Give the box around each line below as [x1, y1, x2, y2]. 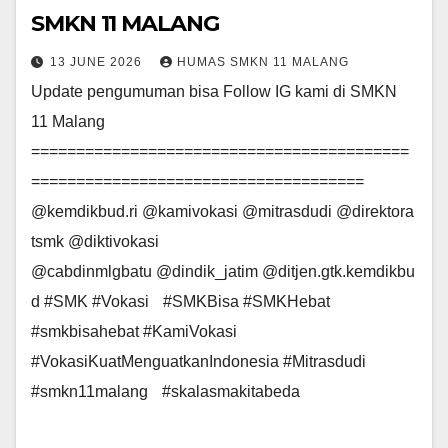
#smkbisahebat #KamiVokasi [31, 323, 237, 340]
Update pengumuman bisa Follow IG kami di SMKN [31, 83, 397, 100]
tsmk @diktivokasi [31, 233, 159, 250]
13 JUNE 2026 [50, 55, 146, 69]
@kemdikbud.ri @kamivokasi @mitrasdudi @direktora [31, 203, 414, 220]
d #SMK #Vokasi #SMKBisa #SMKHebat [31, 293, 340, 310]
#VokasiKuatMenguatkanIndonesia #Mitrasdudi [31, 353, 366, 370]
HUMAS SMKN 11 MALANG [177, 55, 349, 69]
